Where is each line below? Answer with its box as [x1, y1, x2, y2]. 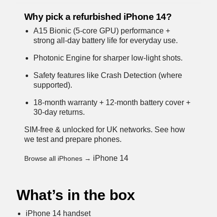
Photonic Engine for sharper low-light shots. [33, 54, 183, 62]
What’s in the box [16, 187, 135, 203]
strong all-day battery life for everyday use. [33, 36, 178, 45]
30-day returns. [33, 108, 85, 117]
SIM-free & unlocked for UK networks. [24, 125, 155, 134]
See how [154, 125, 185, 134]
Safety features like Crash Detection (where [33, 71, 182, 80]
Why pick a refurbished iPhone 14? [24, 12, 172, 22]
